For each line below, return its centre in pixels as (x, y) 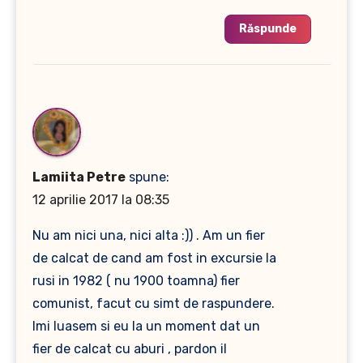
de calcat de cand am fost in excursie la (154, 258)
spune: (149, 177)
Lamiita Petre (79, 177)
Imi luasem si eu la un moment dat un (146, 326)
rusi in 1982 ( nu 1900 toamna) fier (136, 280)
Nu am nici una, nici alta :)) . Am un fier (148, 235)
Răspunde (267, 28)
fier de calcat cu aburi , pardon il (129, 348)
